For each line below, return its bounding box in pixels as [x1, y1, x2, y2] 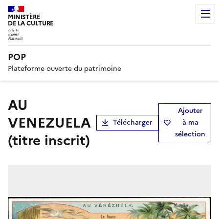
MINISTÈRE [8, 12, 40, 22]
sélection [175, 129, 205, 139]
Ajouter [177, 105, 203, 116]
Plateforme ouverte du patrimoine [8, 63, 121, 74]
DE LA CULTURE [8, 19, 54, 28]
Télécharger [113, 117, 153, 128]
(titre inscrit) [8, 130, 90, 151]
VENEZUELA [8, 112, 91, 133]
